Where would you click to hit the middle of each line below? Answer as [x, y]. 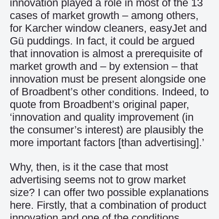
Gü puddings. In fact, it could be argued [102, 41]
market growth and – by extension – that [104, 66]
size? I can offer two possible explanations [109, 192]
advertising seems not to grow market [98, 180]
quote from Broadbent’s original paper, [99, 104]
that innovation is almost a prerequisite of [106, 54]
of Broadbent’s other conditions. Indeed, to [109, 92]
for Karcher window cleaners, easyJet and [108, 28]
